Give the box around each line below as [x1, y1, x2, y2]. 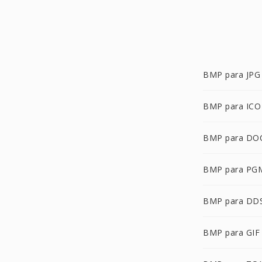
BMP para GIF [203, 227, 260, 238]
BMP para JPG [203, 69, 260, 80]
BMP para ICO [203, 101, 261, 112]
